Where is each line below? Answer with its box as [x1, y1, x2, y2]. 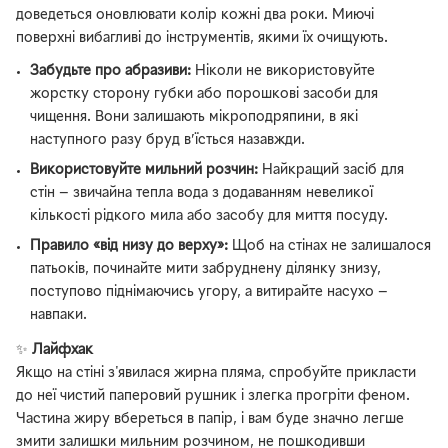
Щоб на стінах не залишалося [228, 240, 432, 254]
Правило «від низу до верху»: [30, 240, 229, 254]
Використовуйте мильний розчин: [30, 163, 259, 177]
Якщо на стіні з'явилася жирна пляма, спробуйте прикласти [16, 366, 416, 380]
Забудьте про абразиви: [30, 64, 192, 78]
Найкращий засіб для [258, 163, 405, 177]
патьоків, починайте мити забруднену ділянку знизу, [30, 263, 382, 277]
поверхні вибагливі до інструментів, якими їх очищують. [16, 32, 388, 46]
